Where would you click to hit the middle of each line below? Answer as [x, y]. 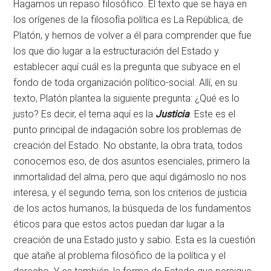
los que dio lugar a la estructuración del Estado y [116, 51]
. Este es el [213, 114]
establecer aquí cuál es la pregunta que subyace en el [127, 67]
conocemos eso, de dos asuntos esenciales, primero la [132, 162]
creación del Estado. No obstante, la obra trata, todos [128, 146]
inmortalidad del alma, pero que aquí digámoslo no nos [130, 177]
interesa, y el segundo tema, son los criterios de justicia [130, 193]
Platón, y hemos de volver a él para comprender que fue [133, 36]
